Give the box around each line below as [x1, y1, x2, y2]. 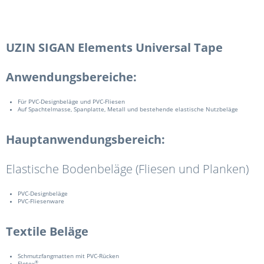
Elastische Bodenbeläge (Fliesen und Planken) [6, 161, 249, 177]
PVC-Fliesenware [18, 197, 64, 205]
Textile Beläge [6, 223, 88, 239]
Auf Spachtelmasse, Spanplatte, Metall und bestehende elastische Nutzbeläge [18, 105, 238, 113]
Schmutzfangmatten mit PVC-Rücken [18, 252, 119, 260]
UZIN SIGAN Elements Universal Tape [6, 39, 223, 55]
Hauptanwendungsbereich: [6, 131, 165, 147]
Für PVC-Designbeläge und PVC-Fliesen [18, 98, 125, 105]
